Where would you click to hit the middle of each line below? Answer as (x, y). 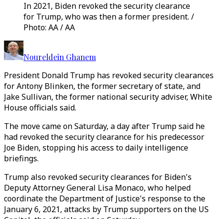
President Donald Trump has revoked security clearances (109, 75)
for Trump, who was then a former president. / (109, 17)
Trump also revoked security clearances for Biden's (98, 177)
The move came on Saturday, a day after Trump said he (104, 126)
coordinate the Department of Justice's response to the (105, 198)
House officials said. (40, 108)
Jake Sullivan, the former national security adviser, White (108, 97)
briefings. (21, 158)
